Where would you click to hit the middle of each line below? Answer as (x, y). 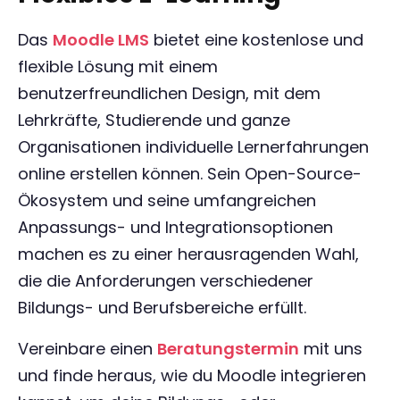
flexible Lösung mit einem (118, 67)
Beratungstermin (228, 349)
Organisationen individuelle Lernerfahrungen (193, 147)
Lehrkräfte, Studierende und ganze (154, 120)
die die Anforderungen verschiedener (166, 281)
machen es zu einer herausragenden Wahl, (188, 254)
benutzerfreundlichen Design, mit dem (169, 93)
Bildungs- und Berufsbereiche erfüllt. (162, 308)
